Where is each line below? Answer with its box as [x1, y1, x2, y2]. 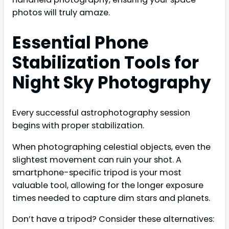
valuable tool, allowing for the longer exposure [12, 179, 203, 191]
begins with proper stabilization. [12, 120, 144, 132]
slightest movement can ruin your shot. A [12, 153, 181, 166]
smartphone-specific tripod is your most [12, 166, 181, 178]
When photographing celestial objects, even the [12, 141, 211, 153]
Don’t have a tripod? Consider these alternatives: [12, 213, 214, 225]
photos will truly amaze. [12, 7, 110, 19]
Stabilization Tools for [12, 51, 199, 75]
